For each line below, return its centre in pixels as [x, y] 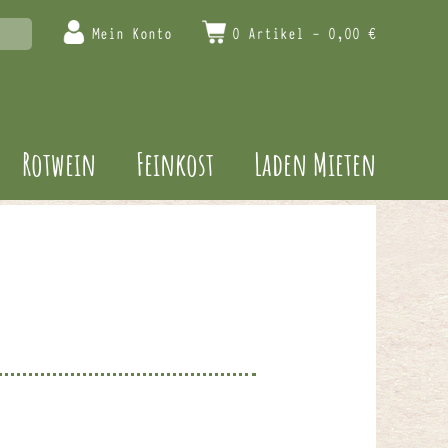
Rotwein [59, 163]
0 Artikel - [280, 32]
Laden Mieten [315, 163]
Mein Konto [132, 32]
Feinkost [175, 163]
